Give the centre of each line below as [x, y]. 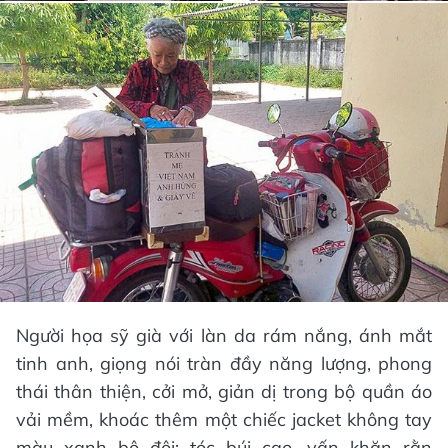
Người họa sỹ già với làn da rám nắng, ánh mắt [224, 335]
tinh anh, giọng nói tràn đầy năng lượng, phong [224, 363]
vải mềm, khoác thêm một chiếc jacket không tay [224, 419]
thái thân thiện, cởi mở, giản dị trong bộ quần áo [224, 391]
